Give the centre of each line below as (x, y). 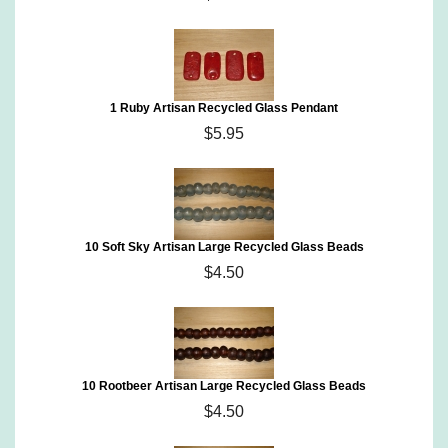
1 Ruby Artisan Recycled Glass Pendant (224, 108)
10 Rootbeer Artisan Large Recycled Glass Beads (224, 386)
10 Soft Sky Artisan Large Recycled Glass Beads (224, 247)
